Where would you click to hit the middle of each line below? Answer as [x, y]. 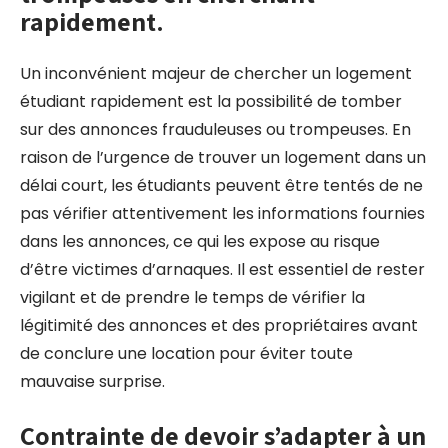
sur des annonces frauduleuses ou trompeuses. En [215, 129]
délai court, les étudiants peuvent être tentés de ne [221, 185]
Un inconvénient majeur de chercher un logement [216, 73]
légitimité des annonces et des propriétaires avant [219, 325]
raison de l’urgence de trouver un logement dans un [223, 157]
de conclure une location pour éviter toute [186, 353]
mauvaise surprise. [92, 381]
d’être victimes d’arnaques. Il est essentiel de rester [222, 269]
